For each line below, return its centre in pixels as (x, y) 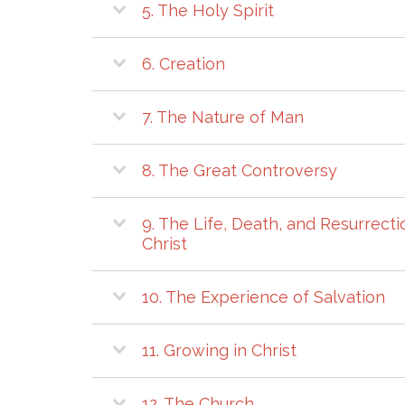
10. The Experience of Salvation (264, 297)
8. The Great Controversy (240, 170)
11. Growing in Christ (219, 350)
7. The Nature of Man (223, 117)
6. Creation (184, 63)
